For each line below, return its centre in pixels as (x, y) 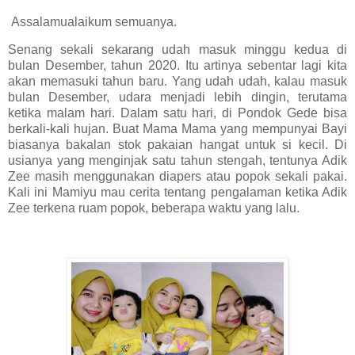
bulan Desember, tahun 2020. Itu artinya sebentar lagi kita (177, 66)
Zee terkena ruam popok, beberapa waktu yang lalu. (154, 208)
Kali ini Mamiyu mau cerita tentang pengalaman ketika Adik (177, 193)
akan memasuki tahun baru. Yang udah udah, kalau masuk (177, 82)
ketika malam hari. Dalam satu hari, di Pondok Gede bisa (177, 113)
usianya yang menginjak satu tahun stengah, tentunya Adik (177, 161)
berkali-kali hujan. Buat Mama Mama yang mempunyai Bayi (177, 129)
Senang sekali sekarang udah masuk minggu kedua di (177, 50)
